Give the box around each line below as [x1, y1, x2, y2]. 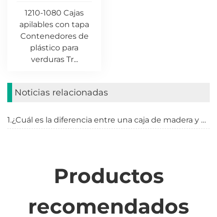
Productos [53, 163, 164, 189]
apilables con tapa [19, 20, 89, 30]
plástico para [30, 43, 78, 53]
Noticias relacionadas [15, 87, 108, 98]
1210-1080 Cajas [25, 8, 84, 18]
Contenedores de [20, 31, 89, 41]
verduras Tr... [31, 55, 78, 64]
